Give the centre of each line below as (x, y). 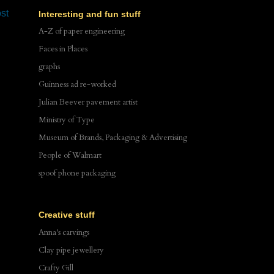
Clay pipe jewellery (71, 250)
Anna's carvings (64, 232)
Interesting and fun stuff (90, 14)
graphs (49, 67)
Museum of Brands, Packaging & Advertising (113, 138)
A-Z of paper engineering (82, 31)
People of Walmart (70, 156)
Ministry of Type (67, 120)
